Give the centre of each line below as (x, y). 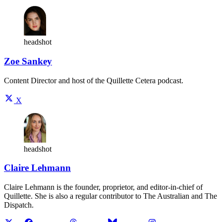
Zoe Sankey (28, 61)
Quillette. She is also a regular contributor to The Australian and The (111, 196)
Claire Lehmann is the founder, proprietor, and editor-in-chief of (103, 187)
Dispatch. (19, 205)
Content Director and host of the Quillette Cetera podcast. (94, 80)
